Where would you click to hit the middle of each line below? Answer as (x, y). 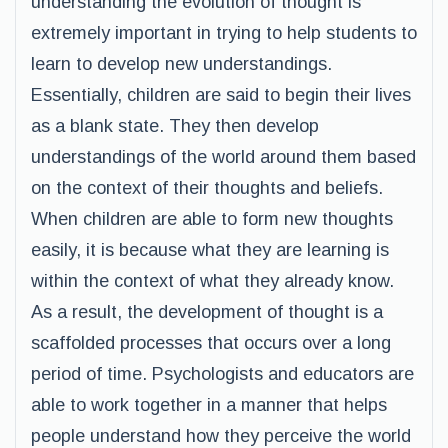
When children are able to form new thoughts (212, 219)
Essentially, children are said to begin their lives (221, 95)
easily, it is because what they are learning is (210, 250)
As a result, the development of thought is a (207, 312)
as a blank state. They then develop (175, 126)
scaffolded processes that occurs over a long (211, 343)
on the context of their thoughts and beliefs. (207, 188)
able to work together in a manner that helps (209, 405)
